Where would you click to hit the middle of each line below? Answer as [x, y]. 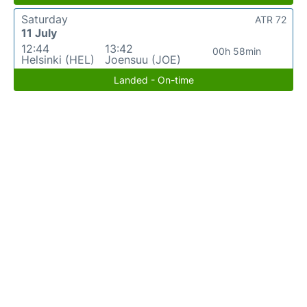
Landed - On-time [153, 79]
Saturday [45, 19]
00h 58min [237, 51]
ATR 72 [271, 19]
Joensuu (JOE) [143, 59]
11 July [39, 33]
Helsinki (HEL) [58, 59]
